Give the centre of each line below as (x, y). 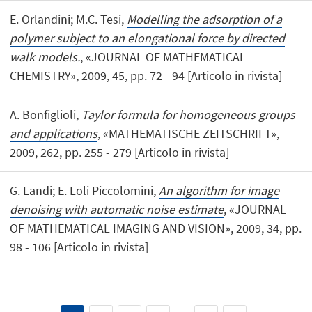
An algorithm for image (219, 190)
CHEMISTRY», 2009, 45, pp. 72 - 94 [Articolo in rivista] (146, 76)
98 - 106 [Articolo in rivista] (79, 247)
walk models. (45, 57)
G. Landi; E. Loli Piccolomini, (85, 190)
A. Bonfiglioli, (46, 114)
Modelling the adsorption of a (205, 19)
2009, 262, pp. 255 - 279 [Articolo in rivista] (120, 152)
